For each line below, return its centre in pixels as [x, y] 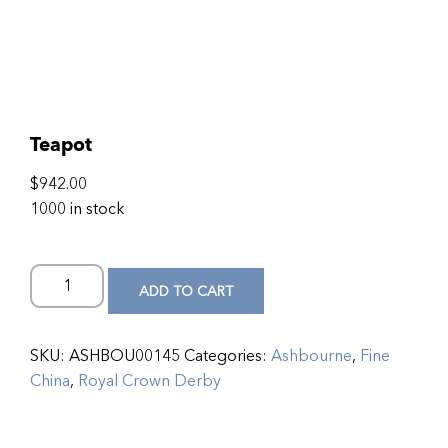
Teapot [61, 144]
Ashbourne [311, 356]
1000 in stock [77, 209]
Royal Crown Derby [149, 381]
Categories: [227, 356]
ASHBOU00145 [124, 356]
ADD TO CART [186, 291]
